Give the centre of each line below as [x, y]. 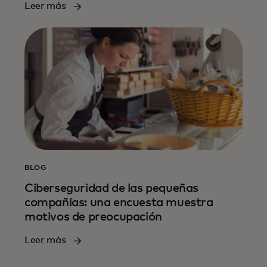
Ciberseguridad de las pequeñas [112, 189]
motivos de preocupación [93, 217]
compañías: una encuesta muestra [119, 203]
